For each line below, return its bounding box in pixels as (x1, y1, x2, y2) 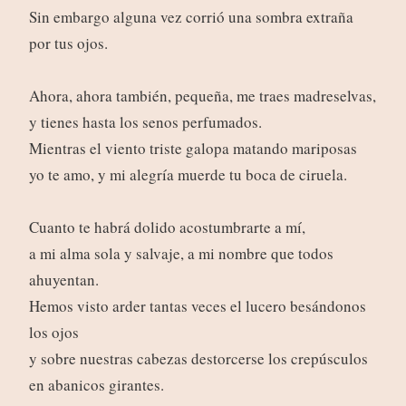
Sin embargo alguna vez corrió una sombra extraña (28, 6, 353, 28)
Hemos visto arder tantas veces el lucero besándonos (28, 295, 366, 317)
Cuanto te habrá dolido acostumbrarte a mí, (28, 217, 305, 238)
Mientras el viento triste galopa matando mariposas (28, 138, 357, 159)
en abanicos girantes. (28, 374, 164, 396)
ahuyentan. (28, 269, 99, 291)
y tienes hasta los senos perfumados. (28, 111, 262, 133)
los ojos (28, 322, 79, 343)
